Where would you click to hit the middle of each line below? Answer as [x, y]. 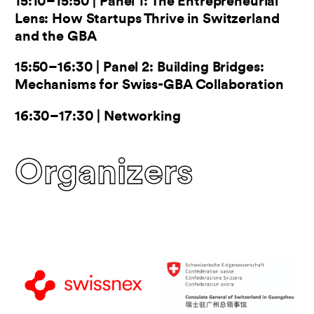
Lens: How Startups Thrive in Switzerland [147, 19]
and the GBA [56, 37]
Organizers [104, 175]
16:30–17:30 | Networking [98, 117]
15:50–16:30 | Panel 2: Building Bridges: [139, 68]
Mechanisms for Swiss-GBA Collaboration [149, 86]
